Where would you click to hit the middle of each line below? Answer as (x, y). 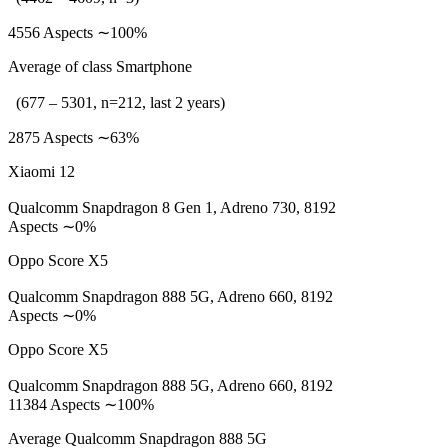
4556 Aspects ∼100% (77, 32)
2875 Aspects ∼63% (73, 137)
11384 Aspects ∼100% (81, 404)
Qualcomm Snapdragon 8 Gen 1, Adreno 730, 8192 (172, 207)
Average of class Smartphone (100, 66)
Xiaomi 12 (41, 171)
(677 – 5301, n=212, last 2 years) (116, 102)
